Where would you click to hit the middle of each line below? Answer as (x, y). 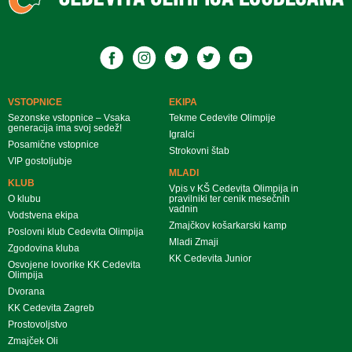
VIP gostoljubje (40, 161)
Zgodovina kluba (44, 248)
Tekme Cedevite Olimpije (223, 117)
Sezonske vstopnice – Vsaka (69, 117)
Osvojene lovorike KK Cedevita (74, 264)
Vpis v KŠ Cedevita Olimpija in (234, 188)
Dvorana (26, 291)
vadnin (184, 209)
